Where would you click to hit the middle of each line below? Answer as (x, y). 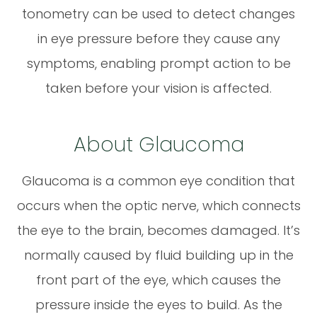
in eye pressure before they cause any (158, 38)
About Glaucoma (158, 144)
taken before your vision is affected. (158, 88)
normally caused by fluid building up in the (158, 255)
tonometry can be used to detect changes (158, 13)
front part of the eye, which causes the (158, 279)
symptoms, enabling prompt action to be (158, 63)
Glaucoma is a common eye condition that (158, 180)
